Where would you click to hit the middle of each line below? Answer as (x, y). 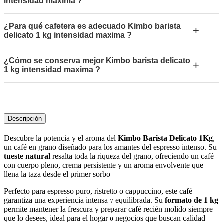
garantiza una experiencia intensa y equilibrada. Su (84, 200)
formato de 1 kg (191, 200)
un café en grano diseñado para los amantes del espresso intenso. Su (110, 147)
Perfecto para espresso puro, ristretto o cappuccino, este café (98, 191)
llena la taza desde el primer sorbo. (58, 174)
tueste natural (27, 156)
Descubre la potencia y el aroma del (61, 138)
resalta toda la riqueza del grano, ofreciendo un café (132, 156)
